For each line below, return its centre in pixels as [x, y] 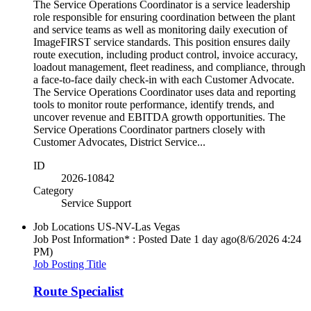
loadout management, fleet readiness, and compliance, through [169, 67]
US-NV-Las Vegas [138, 226]
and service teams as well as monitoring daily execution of [160, 29]
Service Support [96, 203]
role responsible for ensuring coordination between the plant [164, 17]
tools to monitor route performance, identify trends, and [154, 104]
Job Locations [64, 226]
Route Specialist [78, 291]
